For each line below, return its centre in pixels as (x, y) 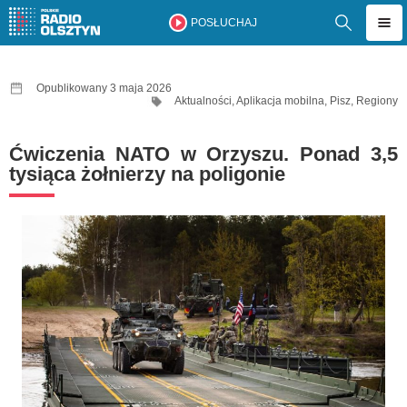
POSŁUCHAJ (223, 23)
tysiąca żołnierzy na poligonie (147, 174)
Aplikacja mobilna (280, 101)
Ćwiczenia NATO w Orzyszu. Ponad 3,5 (203, 154)
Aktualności (203, 101)
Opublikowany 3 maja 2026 (104, 88)
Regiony (377, 101)
